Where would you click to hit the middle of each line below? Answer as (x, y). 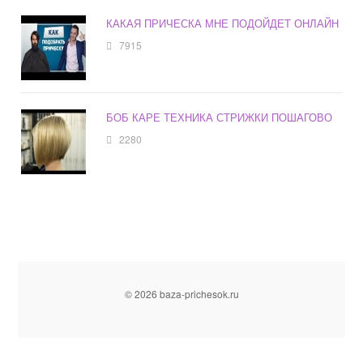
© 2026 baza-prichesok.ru (181, 294)
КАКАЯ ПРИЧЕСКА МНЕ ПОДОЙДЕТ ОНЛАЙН (223, 23)
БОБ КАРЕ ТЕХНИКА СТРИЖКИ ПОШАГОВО (220, 117)
